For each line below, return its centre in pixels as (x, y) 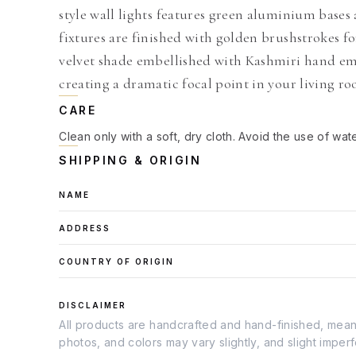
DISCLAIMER (93, 305)
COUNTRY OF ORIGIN (116, 261)
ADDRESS (85, 228)
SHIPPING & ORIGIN (130, 160)
